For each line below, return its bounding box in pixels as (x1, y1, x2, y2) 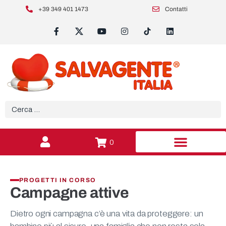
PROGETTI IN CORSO (19, 177, 96, 184)
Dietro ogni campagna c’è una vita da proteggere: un (10, 209, 203, 219)
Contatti (165, 6, 188, 13)
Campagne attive (10, 185, 129, 201)
